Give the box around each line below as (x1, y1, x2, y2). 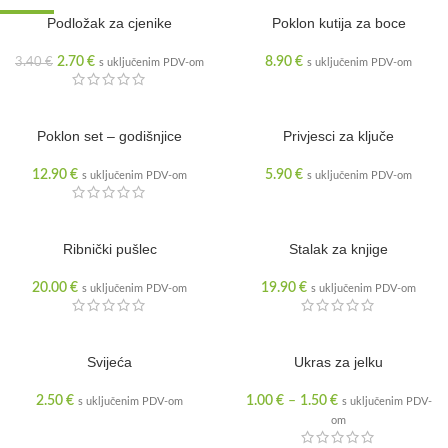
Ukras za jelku (294, 354, 383, 370)
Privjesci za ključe (283, 128, 394, 144)
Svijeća (87, 354, 132, 370)
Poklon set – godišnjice (37, 128, 182, 144)
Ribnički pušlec (62, 241, 157, 257)
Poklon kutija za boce (271, 15, 406, 31)
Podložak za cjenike (47, 15, 172, 31)
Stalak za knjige (289, 241, 388, 257)
